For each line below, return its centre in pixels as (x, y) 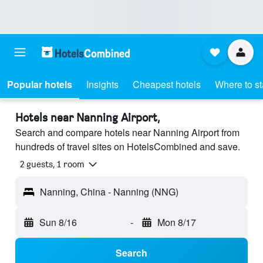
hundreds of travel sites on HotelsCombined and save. (128, 146)
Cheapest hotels (167, 84)
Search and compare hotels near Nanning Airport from (127, 132)
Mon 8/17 (176, 222)
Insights (102, 84)
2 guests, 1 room (52, 164)
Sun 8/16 (58, 222)
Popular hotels (40, 84)
